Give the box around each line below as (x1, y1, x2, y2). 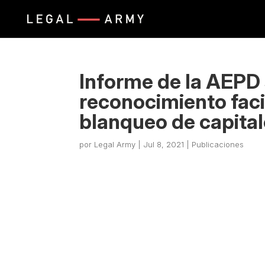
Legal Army (94, 140, 136, 149)
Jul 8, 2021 (143, 140, 185, 149)
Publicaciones (192, 140, 244, 149)
